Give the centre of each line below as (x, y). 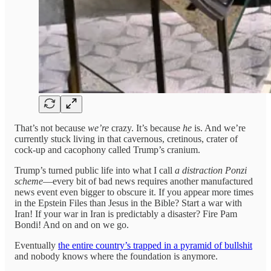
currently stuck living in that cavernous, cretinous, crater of (126, 139)
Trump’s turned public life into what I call (95, 171)
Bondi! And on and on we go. (72, 225)
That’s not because (51, 128)
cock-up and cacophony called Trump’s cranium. (107, 150)
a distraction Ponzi (211, 171)
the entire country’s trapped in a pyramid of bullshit (155, 246)
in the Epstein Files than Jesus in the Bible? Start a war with (128, 203)
